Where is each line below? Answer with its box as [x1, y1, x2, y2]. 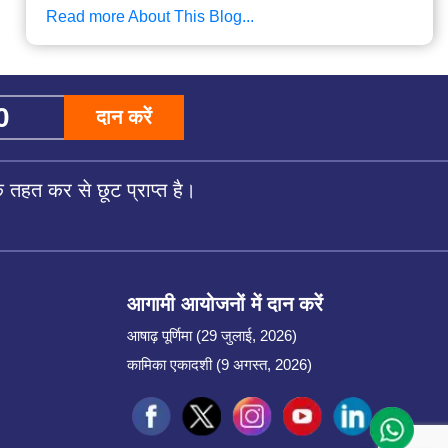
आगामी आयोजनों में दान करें [126, 292, 323, 315]
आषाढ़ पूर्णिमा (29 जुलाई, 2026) [126, 326, 297, 344]
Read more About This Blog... [45, 7, 254, 25]
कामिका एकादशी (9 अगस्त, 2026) [126, 355, 312, 373]
